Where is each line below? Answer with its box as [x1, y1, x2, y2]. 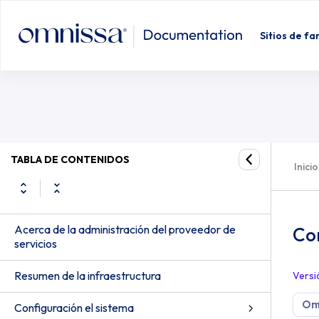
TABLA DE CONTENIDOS [11, 152, 130, 166]
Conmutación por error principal [17, 23, 290, 47]
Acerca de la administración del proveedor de [14, 222, 236, 236]
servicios [14, 236, 57, 251]
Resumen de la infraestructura [14, 268, 161, 283]
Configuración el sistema [14, 300, 134, 315]
